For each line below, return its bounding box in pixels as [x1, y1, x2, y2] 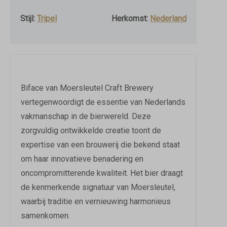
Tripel [37, 14, 57, 23]
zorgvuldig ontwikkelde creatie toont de [21, 126, 161, 135]
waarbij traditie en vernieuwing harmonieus [21, 197, 171, 206]
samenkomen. [21, 211, 70, 220]
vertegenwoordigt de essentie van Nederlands [21, 97, 185, 107]
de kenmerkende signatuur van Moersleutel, [21, 182, 175, 192]
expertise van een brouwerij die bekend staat [21, 140, 180, 149]
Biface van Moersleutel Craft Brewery [21, 83, 154, 93]
